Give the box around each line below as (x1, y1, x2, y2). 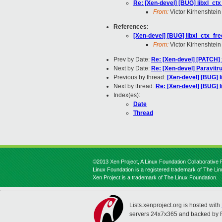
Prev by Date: (113, 56, 151, 63)
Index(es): (113, 92, 140, 99)
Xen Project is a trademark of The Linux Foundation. (93, 174, 218, 180)
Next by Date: (113, 65, 151, 72)
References (113, 23, 147, 31)
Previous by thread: (113, 74, 167, 81)
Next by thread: (113, 83, 156, 90)
